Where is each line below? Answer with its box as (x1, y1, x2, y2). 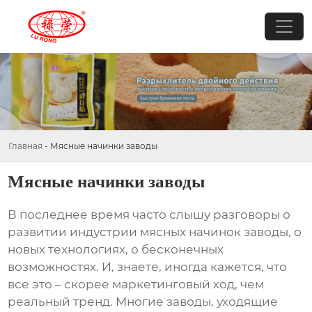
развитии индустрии (8, 225, 141, 240)
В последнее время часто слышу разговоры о (8, 208, 291, 222)
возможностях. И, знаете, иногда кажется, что (8, 260, 288, 274)
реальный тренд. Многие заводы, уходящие (8, 295, 279, 309)
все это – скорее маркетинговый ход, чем (8, 277, 265, 292)
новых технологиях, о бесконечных (8, 242, 224, 257)
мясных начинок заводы (140, 225, 289, 240)
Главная (8, 140, 42, 151)
